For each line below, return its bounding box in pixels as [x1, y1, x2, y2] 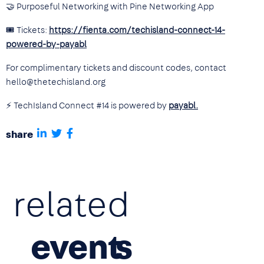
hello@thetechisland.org [6, 77, 105, 87]
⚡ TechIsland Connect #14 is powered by [6, 101, 169, 111]
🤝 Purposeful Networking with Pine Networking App [6, 2, 214, 12]
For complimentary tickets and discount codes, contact [6, 63, 226, 73]
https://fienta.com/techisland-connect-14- [49, 25, 225, 35]
